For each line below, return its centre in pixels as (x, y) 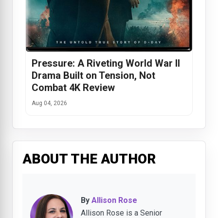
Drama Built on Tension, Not (93, 76)
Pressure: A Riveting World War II (106, 64)
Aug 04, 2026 (49, 103)
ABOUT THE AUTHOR (89, 159)
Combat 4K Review (73, 88)
